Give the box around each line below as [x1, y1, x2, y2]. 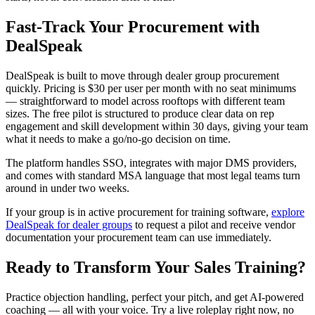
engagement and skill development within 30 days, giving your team [6, 120, 308, 133]
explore [271, 206, 304, 219]
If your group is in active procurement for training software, [6, 206, 271, 219]
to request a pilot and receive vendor [132, 219, 295, 231]
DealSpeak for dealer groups [6, 219, 132, 231]
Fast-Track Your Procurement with [6, 18, 259, 37]
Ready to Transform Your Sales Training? [6, 258, 306, 277]
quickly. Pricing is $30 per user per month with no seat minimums [6, 82, 296, 95]
